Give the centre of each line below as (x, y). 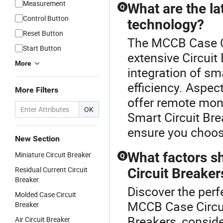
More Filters (37, 90)
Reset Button (43, 33)
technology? (166, 25)
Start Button (42, 48)
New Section (37, 139)
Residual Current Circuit (51, 169)
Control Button (46, 18)
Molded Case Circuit (46, 194)
